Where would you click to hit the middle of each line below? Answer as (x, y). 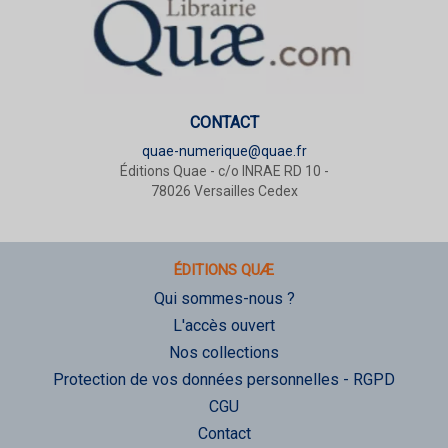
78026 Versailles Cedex (224, 191)
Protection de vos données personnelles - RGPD (224, 380)
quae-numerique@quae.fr (224, 151)
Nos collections (224, 353)
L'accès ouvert (224, 326)
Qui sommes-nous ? (224, 299)
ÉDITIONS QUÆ (224, 270)
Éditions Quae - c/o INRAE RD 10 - (224, 171)
